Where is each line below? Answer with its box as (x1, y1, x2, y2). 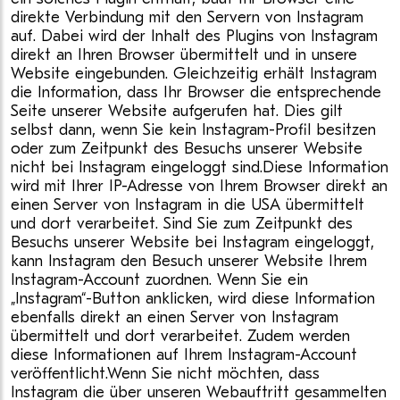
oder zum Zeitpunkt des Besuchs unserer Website (11, 139, 362, 158)
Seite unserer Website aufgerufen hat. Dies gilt (11, 102, 343, 121)
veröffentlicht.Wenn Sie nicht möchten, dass (11, 364, 320, 383)
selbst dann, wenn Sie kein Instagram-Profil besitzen (11, 121, 376, 139)
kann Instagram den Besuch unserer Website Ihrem (11, 252, 367, 271)
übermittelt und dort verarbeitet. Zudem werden (11, 327, 350, 346)
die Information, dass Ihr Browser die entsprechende (11, 83, 381, 102)
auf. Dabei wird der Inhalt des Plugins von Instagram (11, 27, 378, 46)
